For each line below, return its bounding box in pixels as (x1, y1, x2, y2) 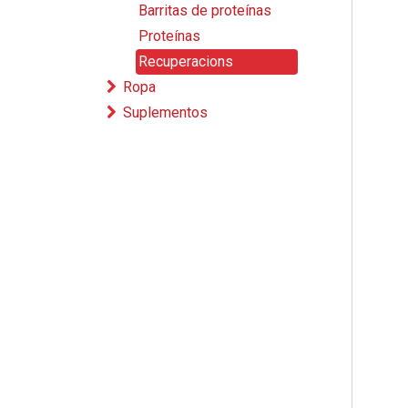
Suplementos (123, 104, 208, 121)
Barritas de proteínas (138, 2, 271, 19)
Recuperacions (138, 53, 233, 70)
